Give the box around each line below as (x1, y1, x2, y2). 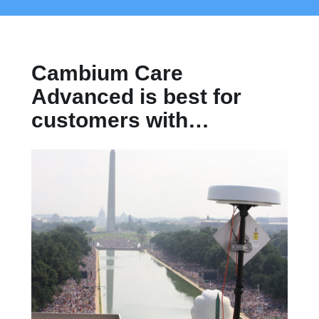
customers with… (31, 108, 209, 132)
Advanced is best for (31, 85, 241, 108)
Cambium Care (31, 61, 183, 85)
